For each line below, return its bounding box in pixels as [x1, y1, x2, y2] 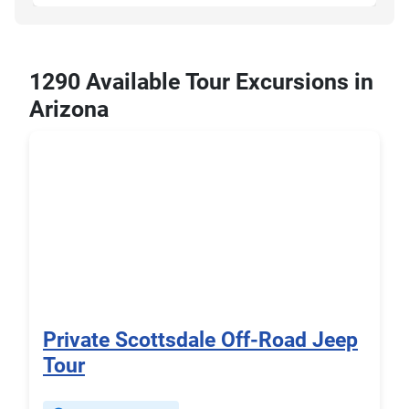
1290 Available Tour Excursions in [29, 68, 373, 96]
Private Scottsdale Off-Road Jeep [43, 327, 358, 353]
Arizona [29, 96, 109, 123]
